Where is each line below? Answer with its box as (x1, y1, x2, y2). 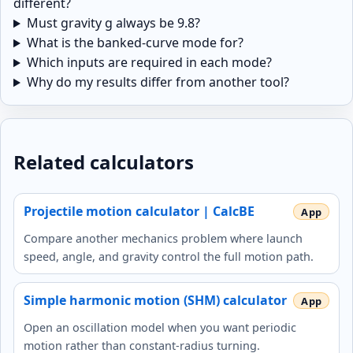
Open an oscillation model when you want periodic (24, 320, 296, 336)
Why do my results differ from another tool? (26, 73, 289, 91)
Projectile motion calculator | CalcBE (24, 203, 255, 221)
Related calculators (13, 149, 194, 176)
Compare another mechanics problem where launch (24, 231, 303, 247)
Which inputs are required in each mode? (26, 54, 272, 72)
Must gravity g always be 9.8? (26, 14, 200, 32)
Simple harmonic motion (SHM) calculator (24, 292, 287, 310)
